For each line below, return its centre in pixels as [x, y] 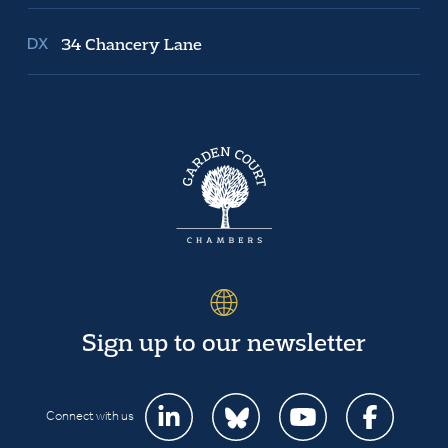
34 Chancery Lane [131, 43]
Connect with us [91, 415]
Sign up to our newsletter [224, 341]
